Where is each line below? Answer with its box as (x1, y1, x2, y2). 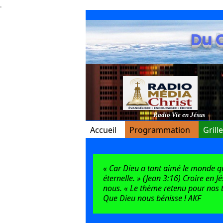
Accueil (90, 124, 116, 135)
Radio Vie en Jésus (153, 111, 205, 118)
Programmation (129, 124, 190, 135)
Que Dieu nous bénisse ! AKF (103, 192, 201, 204)
